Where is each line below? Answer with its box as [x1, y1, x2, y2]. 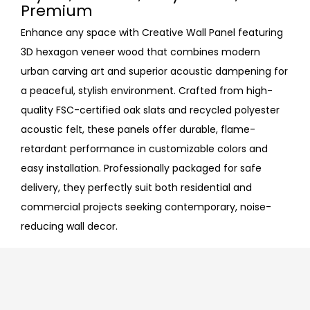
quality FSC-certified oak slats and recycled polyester [21, 102, 280, 117]
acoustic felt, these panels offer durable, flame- [21, 122, 255, 136]
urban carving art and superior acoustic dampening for [21, 64, 288, 78]
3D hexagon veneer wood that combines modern [21, 44, 260, 59]
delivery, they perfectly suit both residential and [21, 180, 252, 194]
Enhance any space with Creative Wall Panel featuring [21, 25, 283, 39]
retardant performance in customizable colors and [21, 141, 268, 156]
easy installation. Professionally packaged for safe [21, 161, 262, 175]
